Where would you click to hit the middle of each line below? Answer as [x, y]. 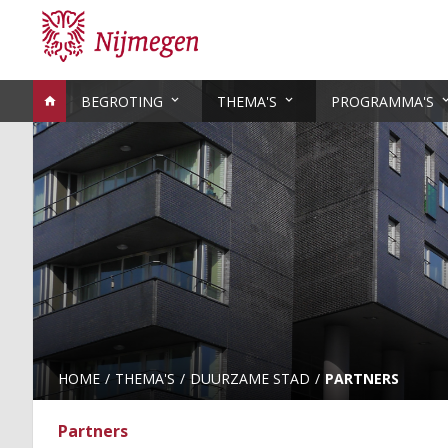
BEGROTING [122, 101]
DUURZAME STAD [250, 378]
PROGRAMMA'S [382, 101]
